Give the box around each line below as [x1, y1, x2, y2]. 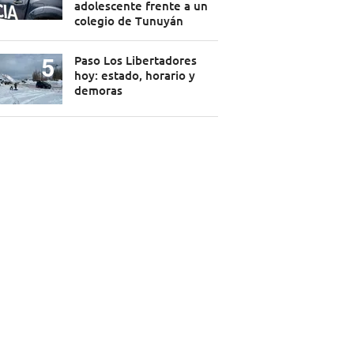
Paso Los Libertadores [73, 52, 197, 69]
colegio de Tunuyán [73, 13, 183, 29]
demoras [73, 82, 122, 99]
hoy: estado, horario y [73, 67, 195, 84]
